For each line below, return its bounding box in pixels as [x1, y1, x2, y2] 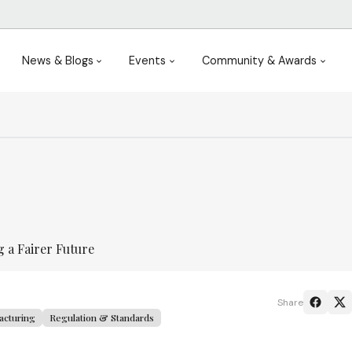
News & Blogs [21, 53, 93, 68]
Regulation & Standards [49, 311, 154, 324]
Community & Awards [202, 53, 317, 68]
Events [129, 53, 167, 68]
